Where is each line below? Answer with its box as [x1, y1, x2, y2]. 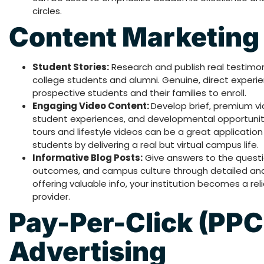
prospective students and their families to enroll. [32, 87, 246, 100]
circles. [32, 5, 62, 18]
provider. [32, 190, 70, 203]
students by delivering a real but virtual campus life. [32, 138, 259, 151]
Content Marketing [9, 21, 259, 54]
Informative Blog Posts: [32, 151, 143, 164]
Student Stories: [32, 61, 109, 74]
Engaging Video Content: [32, 100, 151, 113]
